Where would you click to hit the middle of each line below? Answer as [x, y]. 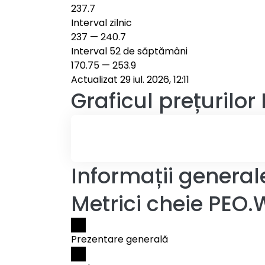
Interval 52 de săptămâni [129, 51]
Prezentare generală [119, 239]
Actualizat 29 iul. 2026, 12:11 [130, 80]
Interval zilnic [101, 23]
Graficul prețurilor [163, 101]
